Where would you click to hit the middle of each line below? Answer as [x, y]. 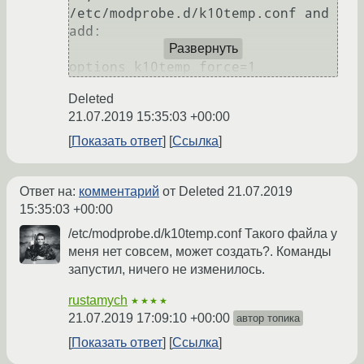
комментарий [119, 191]
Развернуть [203, 48]
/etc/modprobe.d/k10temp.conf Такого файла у [203, 233]
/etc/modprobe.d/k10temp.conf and [199, 13]
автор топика [268, 318]
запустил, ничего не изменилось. [167, 269]
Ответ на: [49, 191]
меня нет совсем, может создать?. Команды [200, 251]
